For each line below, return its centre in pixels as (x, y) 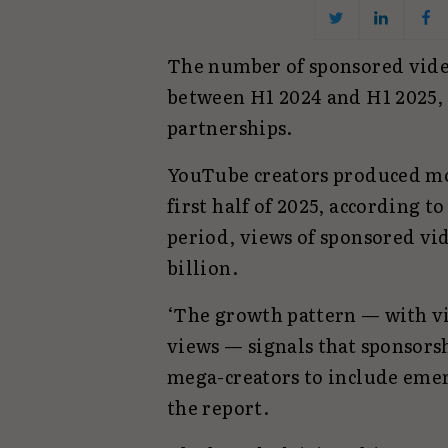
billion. (202, 268)
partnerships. (230, 128)
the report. (218, 408)
